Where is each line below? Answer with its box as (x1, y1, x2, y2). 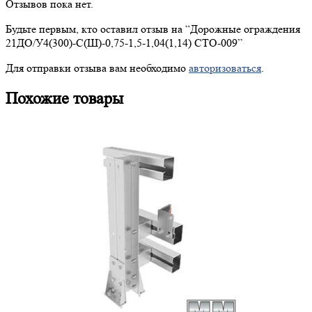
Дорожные (190, 22, 241, 36)
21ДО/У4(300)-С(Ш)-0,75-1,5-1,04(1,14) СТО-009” (6, 36, 242, 49)
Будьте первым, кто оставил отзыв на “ (6, 22, 190, 36)
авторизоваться (189, 61, 261, 75)
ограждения (241, 22, 300, 36)
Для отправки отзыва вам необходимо (6, 61, 189, 75)
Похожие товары (6, 88, 123, 108)
